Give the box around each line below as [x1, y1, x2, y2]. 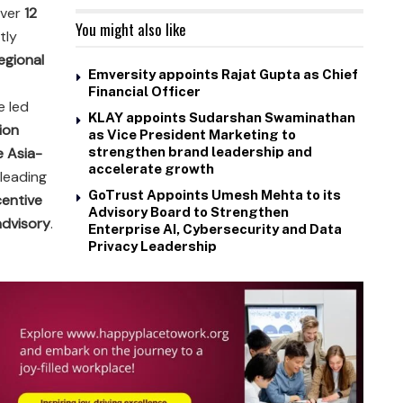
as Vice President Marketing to [88, 126, 296, 142]
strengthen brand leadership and [88, 143, 312, 159]
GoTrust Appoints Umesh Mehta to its [88, 186, 341, 202]
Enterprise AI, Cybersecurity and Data [88, 220, 342, 237]
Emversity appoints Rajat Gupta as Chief [88, 66, 358, 82]
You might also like [76, 17, 186, 40]
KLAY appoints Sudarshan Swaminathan [88, 109, 355, 125]
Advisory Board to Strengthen [88, 203, 289, 219]
